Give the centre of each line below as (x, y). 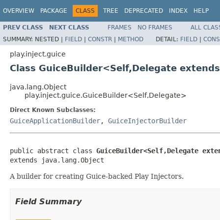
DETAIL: (168, 39)
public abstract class (53, 151)
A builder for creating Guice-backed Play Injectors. (97, 176)
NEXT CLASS (69, 27)
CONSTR (100, 39)
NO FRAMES (155, 27)
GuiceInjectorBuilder (147, 121)
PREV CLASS (23, 27)
